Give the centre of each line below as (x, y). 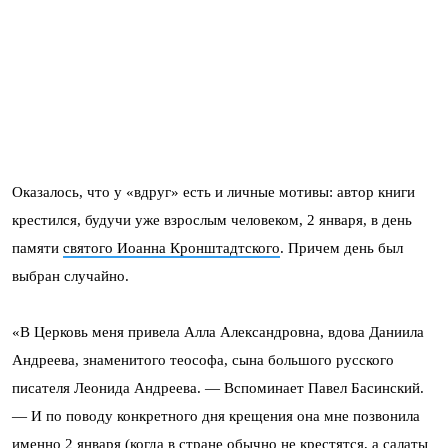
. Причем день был (341, 248)
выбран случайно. (70, 276)
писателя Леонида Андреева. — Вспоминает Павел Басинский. (218, 388)
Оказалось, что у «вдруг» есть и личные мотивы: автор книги (213, 192)
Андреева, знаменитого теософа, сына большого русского (203, 360)
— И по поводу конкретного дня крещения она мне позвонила (216, 416)
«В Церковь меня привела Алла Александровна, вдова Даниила (218, 332)
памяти (37, 248)
